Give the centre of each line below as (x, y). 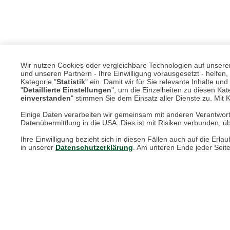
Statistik (71, 81)
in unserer (38, 147)
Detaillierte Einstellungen (67, 90)
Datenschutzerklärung (94, 147)
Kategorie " (39, 81)
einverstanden (46, 98)
